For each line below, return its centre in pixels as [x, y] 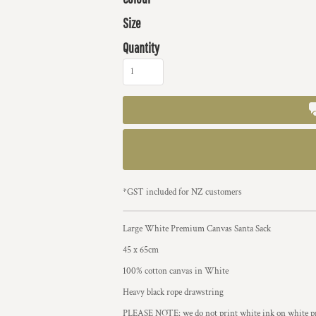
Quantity [141, 48]
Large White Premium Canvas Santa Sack [197, 229]
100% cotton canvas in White [176, 271]
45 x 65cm [141, 250]
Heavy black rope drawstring [173, 292]
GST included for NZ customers [184, 192]
